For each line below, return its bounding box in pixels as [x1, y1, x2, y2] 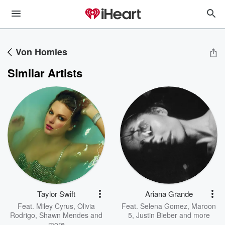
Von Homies [16, 45, 67, 58]
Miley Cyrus [36, 201, 73, 211]
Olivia [77, 201, 95, 211]
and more [177, 210, 210, 220]
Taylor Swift [37, 188, 75, 199]
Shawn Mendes [39, 210, 88, 220]
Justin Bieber [136, 210, 177, 220]
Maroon [191, 201, 216, 211]
